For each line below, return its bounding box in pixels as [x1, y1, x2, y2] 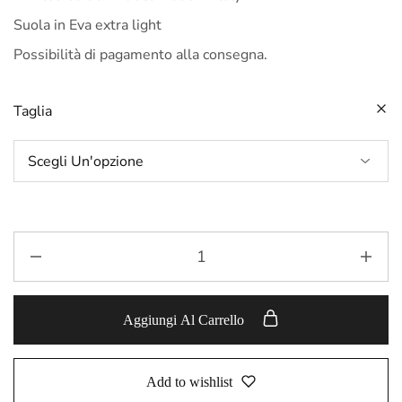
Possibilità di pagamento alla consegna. [13, 45, 267, 65]
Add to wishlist [146, 373, 232, 389]
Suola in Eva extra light [13, 15, 162, 35]
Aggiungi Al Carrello [123, 312, 248, 328]
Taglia [13, 101, 52, 121]
